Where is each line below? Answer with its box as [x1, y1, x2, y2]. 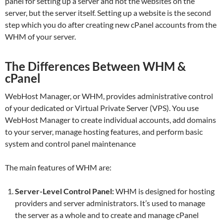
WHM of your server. [5, 31, 76, 41]
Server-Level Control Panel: [15, 186, 114, 196]
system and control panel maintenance [5, 138, 136, 148]
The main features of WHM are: [5, 162, 111, 172]
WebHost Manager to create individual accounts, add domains [5, 114, 216, 124]
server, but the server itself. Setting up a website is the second [5, 7, 211, 17]
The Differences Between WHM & [5, 58, 186, 73]
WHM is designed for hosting [114, 186, 215, 196]
